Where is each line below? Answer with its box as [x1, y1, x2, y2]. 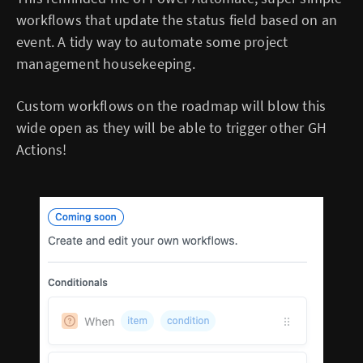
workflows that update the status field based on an [16, 11, 338, 30]
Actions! [16, 140, 67, 160]
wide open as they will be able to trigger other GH [16, 118, 327, 138]
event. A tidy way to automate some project [16, 32, 288, 52]
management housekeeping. [16, 54, 195, 74]
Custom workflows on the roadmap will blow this [16, 96, 327, 116]
